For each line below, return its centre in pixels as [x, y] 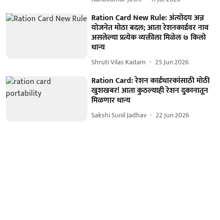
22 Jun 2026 [173, 115]
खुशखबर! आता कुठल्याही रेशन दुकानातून [150, 90]
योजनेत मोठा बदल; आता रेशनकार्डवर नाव [150, 27]
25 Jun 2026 [172, 62]
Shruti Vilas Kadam [119, 62]
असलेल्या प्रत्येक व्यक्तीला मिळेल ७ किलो [149, 37]
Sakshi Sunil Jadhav [119, 115]
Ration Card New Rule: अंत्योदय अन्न [148, 18]
